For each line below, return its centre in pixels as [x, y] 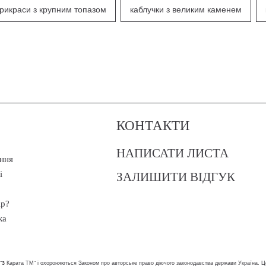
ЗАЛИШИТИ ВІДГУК [176, 177]
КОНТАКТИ [153, 125]
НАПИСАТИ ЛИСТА [172, 153]
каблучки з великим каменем [186, 10]
